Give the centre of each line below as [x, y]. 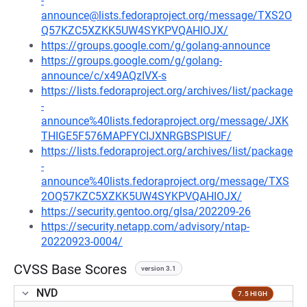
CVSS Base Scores [70, 269]
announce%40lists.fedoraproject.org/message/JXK [165, 121]
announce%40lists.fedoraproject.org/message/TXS [165, 181]
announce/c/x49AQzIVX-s [104, 76]
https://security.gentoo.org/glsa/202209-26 [146, 211]
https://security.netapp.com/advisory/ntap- [145, 226]
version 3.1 [159, 268]
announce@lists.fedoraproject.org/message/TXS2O [167, 15]
